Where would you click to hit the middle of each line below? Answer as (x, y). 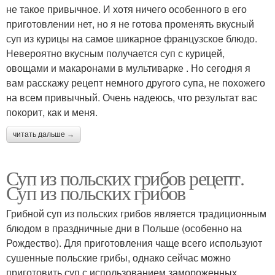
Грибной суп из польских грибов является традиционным (136, 213)
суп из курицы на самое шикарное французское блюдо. (132, 38)
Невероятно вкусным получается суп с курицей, (115, 53)
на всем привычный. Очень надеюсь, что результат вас (132, 97)
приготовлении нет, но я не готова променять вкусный (130, 23)
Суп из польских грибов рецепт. (125, 177)
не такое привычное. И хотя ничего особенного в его (126, 9)
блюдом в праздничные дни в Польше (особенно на (124, 228)
